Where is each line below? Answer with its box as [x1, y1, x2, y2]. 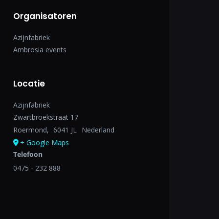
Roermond [13, 125, 47, 134]
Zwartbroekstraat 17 [13, 112, 78, 122]
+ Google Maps [20, 137, 69, 147]
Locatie [13, 77, 45, 89]
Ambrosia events [13, 44, 66, 54]
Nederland [81, 125, 114, 134]
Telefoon [13, 149, 43, 159]
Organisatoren [13, 10, 77, 22]
